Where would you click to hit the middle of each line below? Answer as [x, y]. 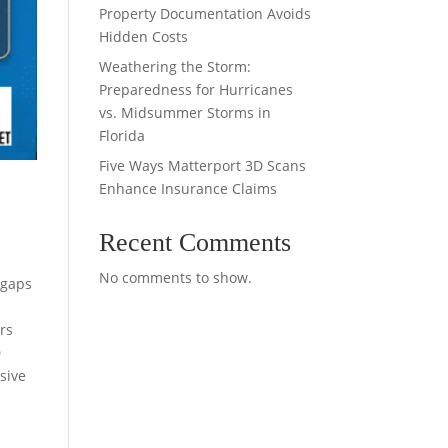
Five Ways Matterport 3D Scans [202, 165]
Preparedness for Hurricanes [195, 89]
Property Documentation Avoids [204, 13]
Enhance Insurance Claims [187, 188]
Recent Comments [194, 242]
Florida [121, 135]
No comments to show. [175, 277]
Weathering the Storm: [174, 66]
